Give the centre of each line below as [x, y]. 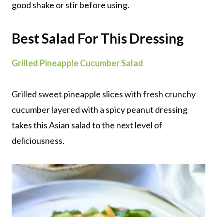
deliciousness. [38, 140]
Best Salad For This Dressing [98, 38]
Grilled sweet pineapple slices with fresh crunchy [104, 94]
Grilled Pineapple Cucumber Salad [77, 63]
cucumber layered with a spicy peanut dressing [100, 109]
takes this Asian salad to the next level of [87, 125]
